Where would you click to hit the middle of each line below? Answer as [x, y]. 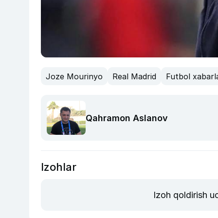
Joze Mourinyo [74, 76]
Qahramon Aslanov [127, 118]
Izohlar [59, 167]
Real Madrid [134, 76]
